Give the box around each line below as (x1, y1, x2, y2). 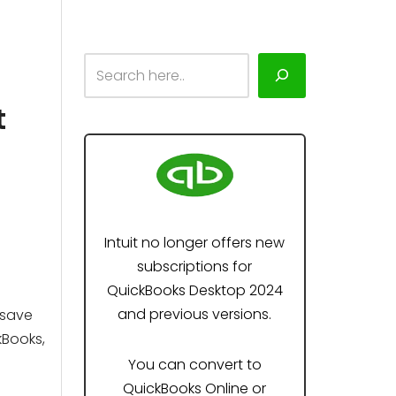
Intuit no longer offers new (104, 232, 286, 253)
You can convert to (127, 354, 262, 375)
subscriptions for (137, 256, 253, 277)
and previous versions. (118, 304, 272, 324)
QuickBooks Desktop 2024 (106, 280, 283, 301)
